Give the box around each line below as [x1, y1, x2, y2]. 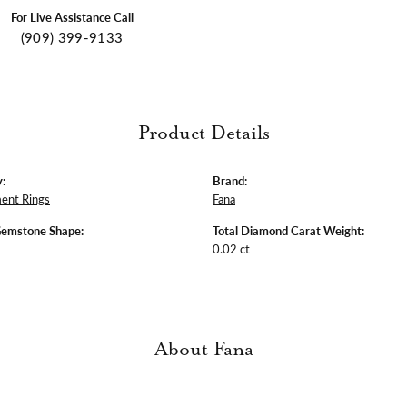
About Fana [154, 338, 253, 361]
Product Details [137, 122, 270, 144]
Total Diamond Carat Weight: [213, 222, 364, 239]
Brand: [213, 172, 247, 189]
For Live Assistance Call [10, 8, 134, 25]
